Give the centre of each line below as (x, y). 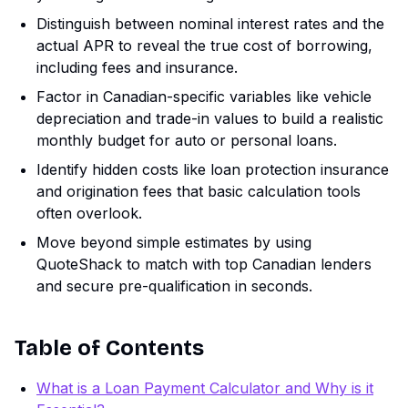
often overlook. (89, 214)
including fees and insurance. (137, 68)
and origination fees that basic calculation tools (199, 192)
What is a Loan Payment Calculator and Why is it (205, 388)
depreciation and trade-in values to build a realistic (210, 119)
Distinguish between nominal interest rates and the (210, 24)
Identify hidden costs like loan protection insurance (213, 170)
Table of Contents (109, 348)
